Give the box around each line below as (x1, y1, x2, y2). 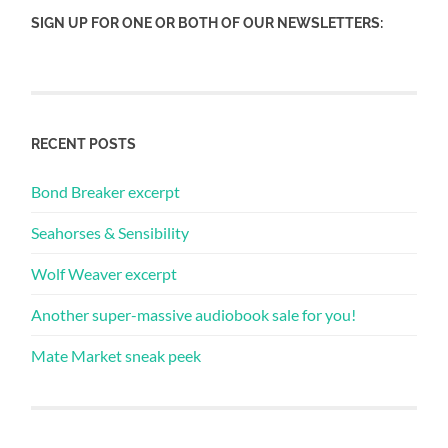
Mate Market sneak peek (31, 346, 202, 366)
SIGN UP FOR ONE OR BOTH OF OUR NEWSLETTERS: (31, 14, 384, 32)
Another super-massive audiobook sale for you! (31, 305, 357, 325)
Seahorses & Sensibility (31, 223, 190, 243)
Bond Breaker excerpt (31, 182, 181, 202)
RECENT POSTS (31, 135, 137, 153)
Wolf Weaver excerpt (31, 264, 178, 284)
